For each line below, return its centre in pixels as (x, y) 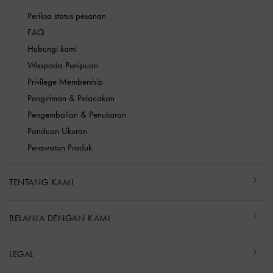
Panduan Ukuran (57, 131)
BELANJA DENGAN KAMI (60, 218)
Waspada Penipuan (63, 66)
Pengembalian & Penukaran (77, 115)
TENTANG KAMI (42, 183)
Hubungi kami (52, 49)
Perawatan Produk (60, 148)
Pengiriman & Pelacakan (71, 98)
